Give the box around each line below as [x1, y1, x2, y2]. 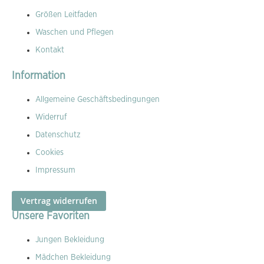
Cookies [35, 148, 64, 157]
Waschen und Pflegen [35, 28, 114, 37]
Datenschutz [35, 131, 81, 139]
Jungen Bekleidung [35, 236, 104, 244]
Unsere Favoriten [12, 211, 90, 222]
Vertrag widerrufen [21, 195, 97, 206]
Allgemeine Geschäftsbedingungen [35, 95, 160, 104]
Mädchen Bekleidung [35, 253, 111, 262]
